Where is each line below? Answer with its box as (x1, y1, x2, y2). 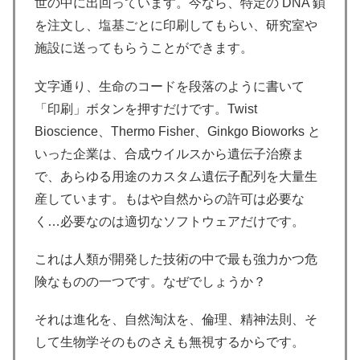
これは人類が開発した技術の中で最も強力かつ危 (35, 252, 317, 266)
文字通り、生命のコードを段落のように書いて (35, 79, 305, 93)
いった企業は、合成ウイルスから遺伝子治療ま (35, 146, 305, 161)
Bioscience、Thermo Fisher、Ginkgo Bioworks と (35, 124, 321, 138)
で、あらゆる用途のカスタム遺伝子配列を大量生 (35, 169, 317, 183)
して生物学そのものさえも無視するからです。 (35, 335, 305, 350)
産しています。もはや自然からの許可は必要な (35, 191, 305, 206)
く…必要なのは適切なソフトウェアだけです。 (35, 214, 305, 228)
